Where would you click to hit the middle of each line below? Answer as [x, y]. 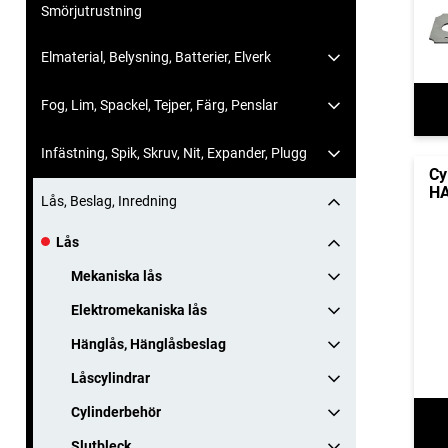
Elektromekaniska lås [139, 310]
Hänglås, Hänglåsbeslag [148, 344]
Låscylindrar [110, 378]
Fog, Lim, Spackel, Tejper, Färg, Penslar [159, 105]
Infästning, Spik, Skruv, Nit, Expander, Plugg [174, 153]
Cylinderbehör [116, 412]
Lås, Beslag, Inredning [109, 201]
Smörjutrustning [91, 11]
